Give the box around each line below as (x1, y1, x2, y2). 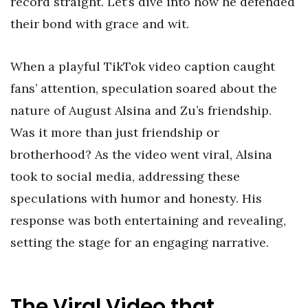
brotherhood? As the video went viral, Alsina (10, 146, 272, 162)
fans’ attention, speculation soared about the (10, 80, 277, 96)
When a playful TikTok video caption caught (10, 58, 275, 74)
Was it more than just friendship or (10, 124, 219, 140)
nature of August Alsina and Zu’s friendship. (10, 102, 272, 118)
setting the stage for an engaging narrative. (10, 234, 269, 250)
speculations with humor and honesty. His (10, 190, 262, 206)
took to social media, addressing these (10, 168, 240, 184)
